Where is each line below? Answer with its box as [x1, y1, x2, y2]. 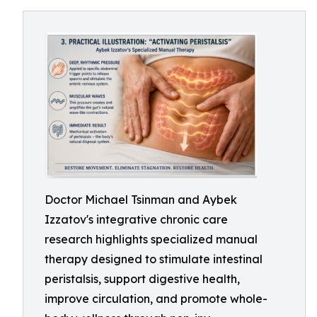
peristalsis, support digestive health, [45, 272, 240, 286]
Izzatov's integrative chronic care [45, 212, 228, 226]
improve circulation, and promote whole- [45, 292, 267, 306]
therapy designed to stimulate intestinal [45, 252, 263, 266]
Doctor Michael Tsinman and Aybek [45, 192, 237, 207]
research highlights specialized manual [45, 232, 258, 246]
